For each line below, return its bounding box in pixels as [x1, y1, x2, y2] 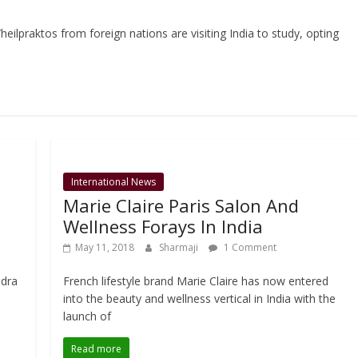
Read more [71, 342, 122, 356]
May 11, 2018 [75, 241, 135, 255]
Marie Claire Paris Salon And [63, 193, 300, 218]
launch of [63, 308, 112, 324]
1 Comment [221, 241, 277, 255]
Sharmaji [159, 241, 201, 255]
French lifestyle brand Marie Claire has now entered [63, 273, 329, 289]
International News [71, 175, 157, 189]
